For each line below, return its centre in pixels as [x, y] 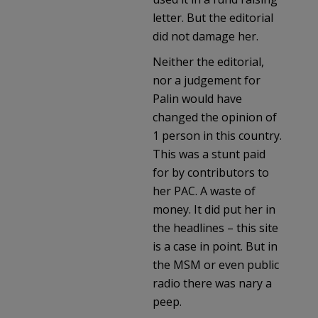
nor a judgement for [207, 80]
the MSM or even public [216, 264]
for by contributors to [211, 172]
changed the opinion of [215, 117]
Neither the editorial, [208, 61]
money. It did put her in [214, 209]
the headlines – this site [215, 227]
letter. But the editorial [213, 17]
